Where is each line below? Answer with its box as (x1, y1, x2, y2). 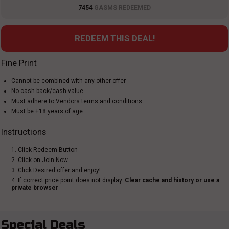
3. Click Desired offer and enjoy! (11, 167, 101, 174)
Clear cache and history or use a (125, 177, 219, 184)
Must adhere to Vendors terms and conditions (11, 98, 142, 105)
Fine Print (1, 58, 37, 68)
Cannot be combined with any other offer (11, 77, 126, 84)
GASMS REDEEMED (94, 4, 151, 11)
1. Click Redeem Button (11, 146, 78, 153)
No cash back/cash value (11, 87, 83, 95)
